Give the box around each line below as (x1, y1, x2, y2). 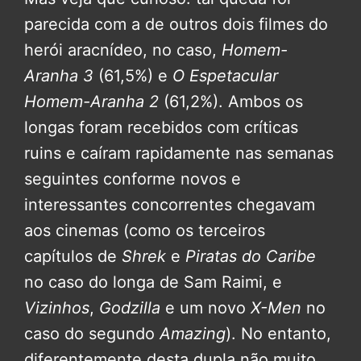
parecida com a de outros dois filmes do (24, 14, 328, 34)
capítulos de (24, 246, 122, 266)
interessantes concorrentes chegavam (24, 194, 315, 214)
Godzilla (99, 297, 165, 317)
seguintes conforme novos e (24, 168, 241, 189)
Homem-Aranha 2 (24, 91, 159, 111)
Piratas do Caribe (185, 246, 316, 266)
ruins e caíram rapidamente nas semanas (24, 143, 334, 163)
